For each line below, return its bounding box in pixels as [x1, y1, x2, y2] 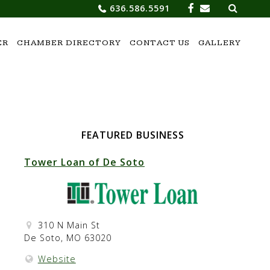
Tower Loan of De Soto [24, 155, 145, 169]
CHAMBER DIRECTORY [17, 37, 121, 48]
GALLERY [198, 37, 241, 48]
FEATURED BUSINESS [81, 128, 184, 142]
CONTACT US [130, 37, 190, 48]
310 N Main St [37, 219, 100, 231]
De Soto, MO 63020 [24, 232, 115, 243]
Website [37, 253, 76, 265]
